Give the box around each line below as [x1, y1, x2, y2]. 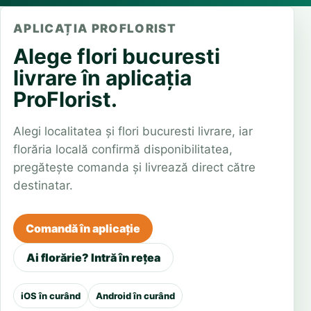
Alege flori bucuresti [13, 44, 220, 69]
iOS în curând [21, 290, 81, 301]
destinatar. [13, 178, 73, 192]
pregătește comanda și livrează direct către [13, 160, 255, 174]
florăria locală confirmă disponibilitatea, [13, 142, 233, 156]
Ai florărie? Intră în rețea [26, 251, 160, 264]
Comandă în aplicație [26, 221, 140, 235]
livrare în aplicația [13, 65, 192, 90]
